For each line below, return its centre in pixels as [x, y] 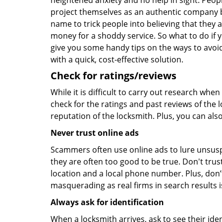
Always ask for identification [107, 202]
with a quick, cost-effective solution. [117, 59]
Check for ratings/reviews [113, 76]
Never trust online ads [95, 133]
